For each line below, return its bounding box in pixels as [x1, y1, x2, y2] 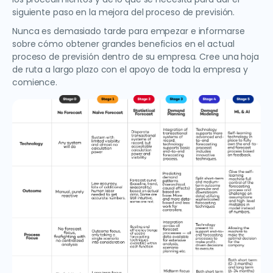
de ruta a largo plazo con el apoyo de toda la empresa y [12, 63, 248, 76]
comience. [12, 76, 58, 89]
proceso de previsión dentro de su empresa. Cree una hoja [12, 51, 259, 63]
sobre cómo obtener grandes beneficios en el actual [12, 38, 235, 51]
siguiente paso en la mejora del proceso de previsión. [12, 6, 235, 19]
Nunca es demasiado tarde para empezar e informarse [12, 25, 245, 38]
